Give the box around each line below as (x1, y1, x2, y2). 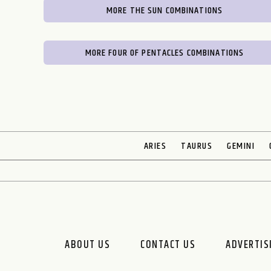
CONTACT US (140, 237, 196, 253)
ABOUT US (65, 237, 111, 253)
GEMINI (227, 139, 255, 154)
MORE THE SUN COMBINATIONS (106, 3, 223, 18)
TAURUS (181, 139, 213, 154)
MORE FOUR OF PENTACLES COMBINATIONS (85, 45, 244, 60)
